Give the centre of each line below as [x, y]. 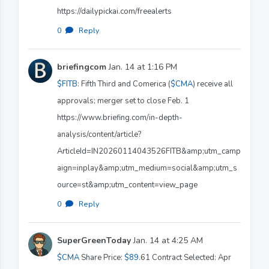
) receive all [213, 84]
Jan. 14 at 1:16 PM [142, 67]
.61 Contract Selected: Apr [185, 257]
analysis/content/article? [99, 134]
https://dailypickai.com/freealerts [114, 11]
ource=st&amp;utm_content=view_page [127, 185]
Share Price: [102, 257]
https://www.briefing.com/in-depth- [120, 117]
